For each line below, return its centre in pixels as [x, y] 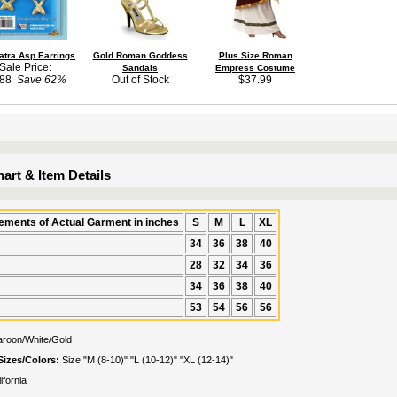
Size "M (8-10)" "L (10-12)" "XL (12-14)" [148, 360]
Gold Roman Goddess [140, 55]
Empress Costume [255, 68]
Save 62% [39, 80]
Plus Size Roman [255, 55]
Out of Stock [140, 80]
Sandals [140, 68]
